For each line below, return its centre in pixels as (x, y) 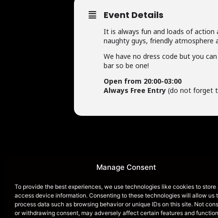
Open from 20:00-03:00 (143, 81)
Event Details (134, 15)
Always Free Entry (135, 90)
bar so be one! (126, 65)
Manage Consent (127, 167)
